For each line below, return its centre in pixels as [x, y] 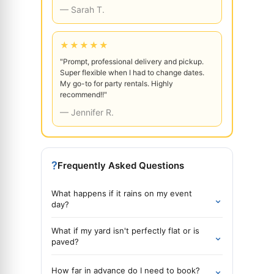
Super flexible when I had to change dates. [132, 72]
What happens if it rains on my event [122, 193]
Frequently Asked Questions [121, 165]
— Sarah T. [82, 9]
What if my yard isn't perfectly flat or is [125, 231]
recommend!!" [83, 94]
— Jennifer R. [87, 112]
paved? [65, 242]
